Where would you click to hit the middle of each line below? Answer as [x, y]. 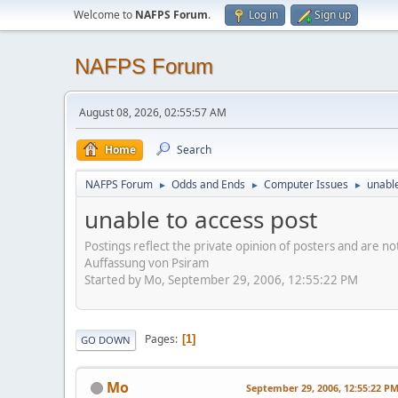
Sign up [333, 15]
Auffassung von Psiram [147, 263]
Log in [263, 15]
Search [194, 150]
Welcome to [104, 15]
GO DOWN [106, 339]
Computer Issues [306, 184]
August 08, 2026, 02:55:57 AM [153, 112]
